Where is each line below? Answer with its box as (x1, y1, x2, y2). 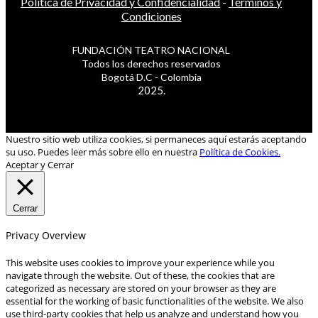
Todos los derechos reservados (82, 57, 221, 70)
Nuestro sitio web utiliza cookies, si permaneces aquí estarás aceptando (6, 132, 307, 146)
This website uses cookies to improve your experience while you (6, 256, 275, 269)
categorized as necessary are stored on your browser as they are (6, 281, 276, 295)
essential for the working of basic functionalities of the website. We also (6, 294, 304, 307)
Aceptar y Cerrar (6, 158, 74, 171)
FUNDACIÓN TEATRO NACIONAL (72, 43, 231, 56)
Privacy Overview (6, 229, 86, 243)
